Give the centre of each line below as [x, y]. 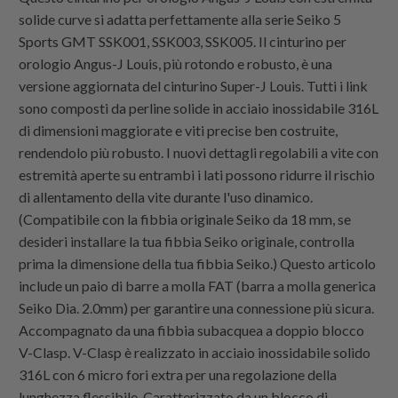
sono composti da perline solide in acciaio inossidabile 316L [199, 108]
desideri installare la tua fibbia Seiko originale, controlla [187, 242]
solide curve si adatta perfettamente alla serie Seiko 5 [180, 20]
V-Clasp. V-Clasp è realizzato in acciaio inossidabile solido [195, 353]
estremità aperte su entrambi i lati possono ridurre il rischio [197, 175]
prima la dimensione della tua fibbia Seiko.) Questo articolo [198, 264]
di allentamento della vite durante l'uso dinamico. [166, 197]
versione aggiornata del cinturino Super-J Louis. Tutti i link [194, 86]
